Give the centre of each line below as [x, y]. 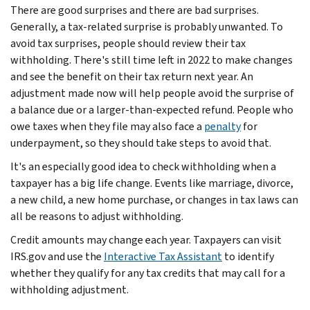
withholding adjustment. [70, 289]
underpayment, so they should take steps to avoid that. [141, 143]
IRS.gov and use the [57, 256]
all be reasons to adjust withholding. [97, 216]
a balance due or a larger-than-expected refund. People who [152, 109]
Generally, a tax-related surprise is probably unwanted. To [147, 26]
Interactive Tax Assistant [163, 256]
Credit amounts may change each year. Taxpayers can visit [146, 239]
